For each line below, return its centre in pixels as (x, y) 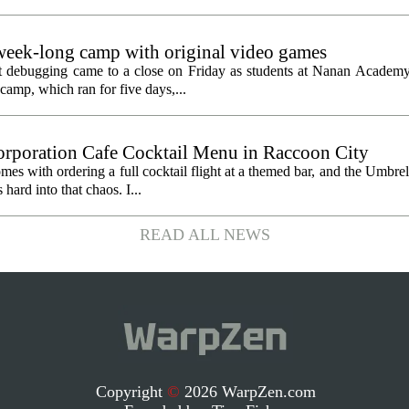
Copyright (131, 392)
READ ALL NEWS (204, 234)
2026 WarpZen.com (247, 392)
